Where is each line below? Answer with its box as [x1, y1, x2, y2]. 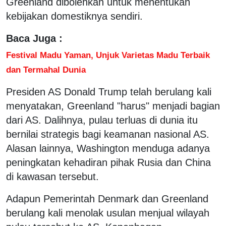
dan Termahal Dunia [6, 64, 86, 75]
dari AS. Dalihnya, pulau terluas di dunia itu [6, 114, 198, 126]
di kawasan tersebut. [6, 171, 99, 182]
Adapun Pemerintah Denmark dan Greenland [6, 193, 208, 204]
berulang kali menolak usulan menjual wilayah [6, 207, 209, 218]
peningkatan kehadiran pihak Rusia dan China [6, 156, 211, 168]
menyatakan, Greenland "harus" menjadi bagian [6, 100, 220, 111]
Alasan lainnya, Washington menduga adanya [6, 142, 210, 154]
